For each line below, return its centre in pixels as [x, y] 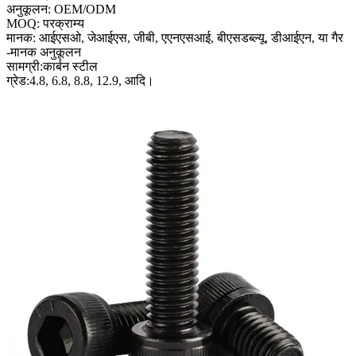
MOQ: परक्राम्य [45, 23]
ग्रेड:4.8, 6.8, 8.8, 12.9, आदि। [80, 80]
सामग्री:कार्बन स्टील [52, 66]
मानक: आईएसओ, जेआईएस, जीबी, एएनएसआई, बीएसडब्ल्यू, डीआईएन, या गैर [175, 37]
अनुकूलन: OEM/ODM [61, 9]
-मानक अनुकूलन [44, 52]
